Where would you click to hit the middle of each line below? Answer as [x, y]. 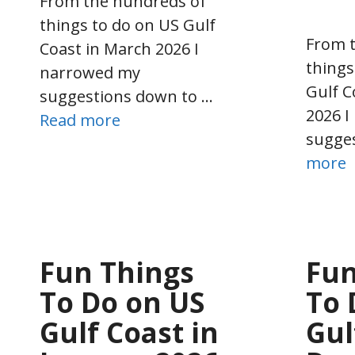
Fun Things [117, 272]
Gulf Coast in [129, 332]
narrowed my [90, 72]
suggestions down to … [126, 96]
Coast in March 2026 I [119, 48]
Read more [80, 120]
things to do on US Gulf [128, 25]
